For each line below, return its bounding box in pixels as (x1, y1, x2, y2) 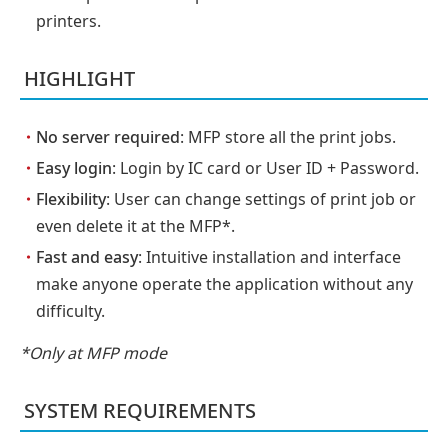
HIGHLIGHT (24, 65, 135, 92)
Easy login (36, 157, 112, 179)
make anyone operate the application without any (36, 273, 413, 295)
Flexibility (36, 188, 106, 210)
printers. (36, 10, 101, 32)
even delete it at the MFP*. (36, 215, 235, 237)
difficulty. (36, 300, 105, 322)
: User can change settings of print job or (106, 188, 416, 210)
